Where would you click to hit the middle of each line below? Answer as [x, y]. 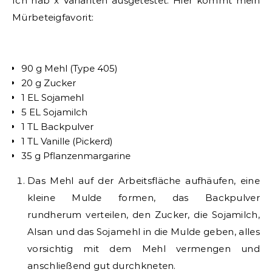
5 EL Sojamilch [54, 112]
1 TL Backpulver [57, 126]
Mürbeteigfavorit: [53, 17]
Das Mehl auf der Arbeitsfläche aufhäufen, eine [144, 180]
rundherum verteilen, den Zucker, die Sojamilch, [144, 214]
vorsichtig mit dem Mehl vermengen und [144, 248]
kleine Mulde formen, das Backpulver [144, 197]
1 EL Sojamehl [53, 97]
